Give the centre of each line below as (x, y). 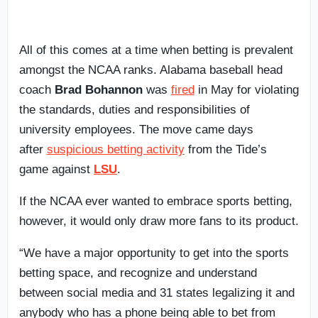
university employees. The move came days (136, 129)
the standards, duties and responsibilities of (135, 109)
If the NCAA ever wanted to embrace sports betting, (156, 201)
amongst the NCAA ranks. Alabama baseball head (151, 70)
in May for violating (247, 89)
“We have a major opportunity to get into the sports (154, 253)
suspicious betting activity (116, 149)
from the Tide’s (226, 149)
